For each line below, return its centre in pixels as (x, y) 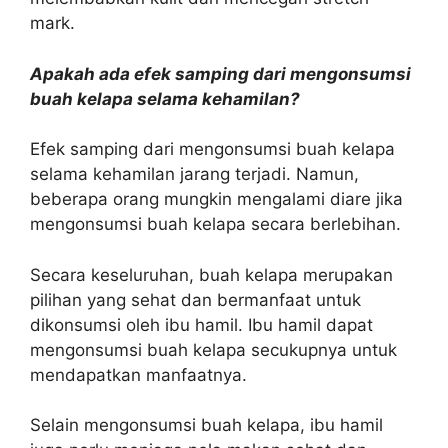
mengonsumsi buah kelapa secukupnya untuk (213, 349)
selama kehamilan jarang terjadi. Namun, (194, 174)
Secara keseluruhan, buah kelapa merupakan (211, 274)
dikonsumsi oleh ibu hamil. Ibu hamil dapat (201, 324)
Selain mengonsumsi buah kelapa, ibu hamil (206, 425)
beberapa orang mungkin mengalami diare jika (216, 199)
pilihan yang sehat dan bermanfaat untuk (195, 299)
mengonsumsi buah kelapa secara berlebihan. (215, 224)
